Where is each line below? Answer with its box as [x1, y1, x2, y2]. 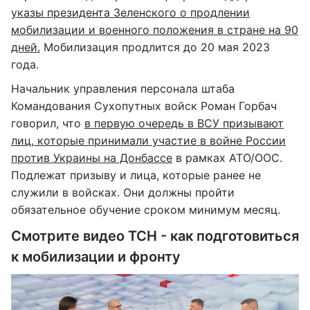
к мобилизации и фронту [11, 248, 181, 265]
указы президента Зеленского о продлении [11, 6, 250, 19]
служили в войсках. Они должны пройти [11, 185, 235, 199]
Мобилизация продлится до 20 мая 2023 [40, 40, 270, 54]
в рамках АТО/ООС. [172, 151, 282, 165]
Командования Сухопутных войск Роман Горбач [11, 99, 277, 113]
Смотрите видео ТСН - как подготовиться [11, 228, 299, 244]
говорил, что [11, 116, 84, 130]
